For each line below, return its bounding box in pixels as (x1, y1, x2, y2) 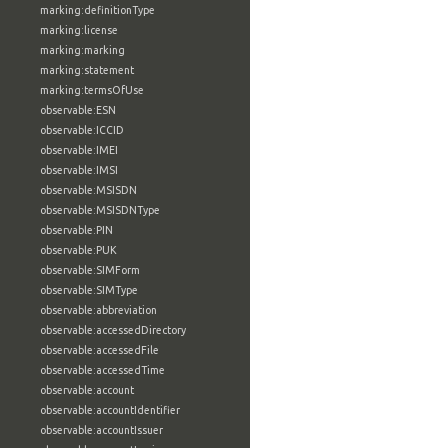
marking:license (40, 24, 118, 36)
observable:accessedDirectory (40, 324, 186, 336)
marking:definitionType (40, 4, 155, 16)
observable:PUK (40, 244, 117, 256)
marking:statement (40, 64, 134, 76)
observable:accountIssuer (40, 424, 163, 436)
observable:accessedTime (40, 364, 165, 376)
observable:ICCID (40, 124, 124, 136)
